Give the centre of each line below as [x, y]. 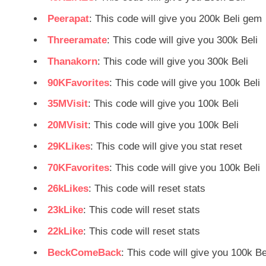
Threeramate [77, 40]
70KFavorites [78, 167]
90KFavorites [78, 83]
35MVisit [68, 104]
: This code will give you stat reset [166, 146]
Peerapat [68, 19]
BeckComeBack [84, 252]
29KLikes [69, 146]
